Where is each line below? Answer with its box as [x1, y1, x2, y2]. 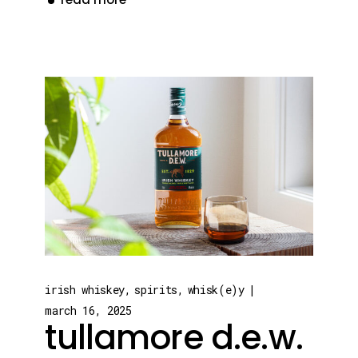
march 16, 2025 [45, 302, 132, 318]
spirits [134, 281, 178, 297]
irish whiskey [45, 281, 125, 297]
